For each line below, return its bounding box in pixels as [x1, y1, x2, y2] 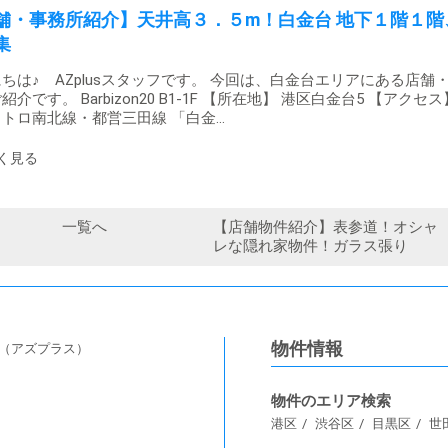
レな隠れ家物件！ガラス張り [212, 237, 408, 255]
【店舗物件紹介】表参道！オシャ [212, 218, 438, 236]
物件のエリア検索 [271, 392, 391, 410]
